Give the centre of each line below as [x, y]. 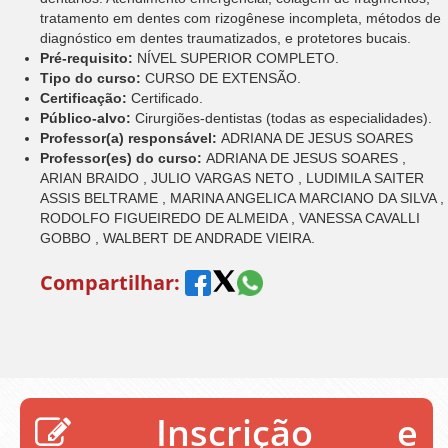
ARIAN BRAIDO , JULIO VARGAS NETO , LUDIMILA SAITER [232, 177]
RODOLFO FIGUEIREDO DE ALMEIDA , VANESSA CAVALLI [230, 217]
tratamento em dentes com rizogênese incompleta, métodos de [240, 17]
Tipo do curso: [92, 77]
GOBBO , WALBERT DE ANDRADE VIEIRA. [177, 237]
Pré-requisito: [88, 57]
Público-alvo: [87, 117]
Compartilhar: [110, 282]
